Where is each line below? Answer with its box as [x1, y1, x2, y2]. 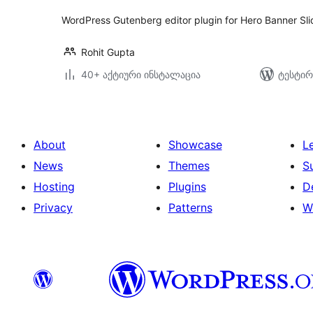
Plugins [168, 180, 206, 194]
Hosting [34, 180, 75, 194]
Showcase [168, 138, 222, 152]
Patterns [168, 201, 212, 214]
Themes [168, 159, 210, 173]
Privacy [34, 201, 73, 214]
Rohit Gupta [81, 46, 135, 58]
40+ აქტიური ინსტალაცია [81, 68, 201, 80]
